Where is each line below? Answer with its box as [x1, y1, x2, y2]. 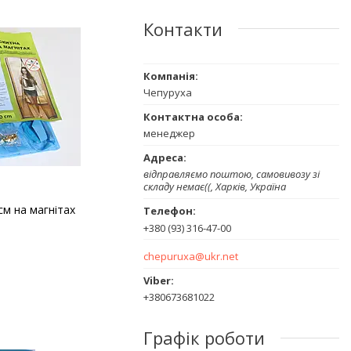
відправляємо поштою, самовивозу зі [143, 166, 320, 181]
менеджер [143, 125, 195, 140]
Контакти [143, 16, 223, 41]
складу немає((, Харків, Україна [143, 179, 286, 194]
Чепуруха [143, 85, 192, 100]
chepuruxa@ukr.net [143, 249, 238, 264]
